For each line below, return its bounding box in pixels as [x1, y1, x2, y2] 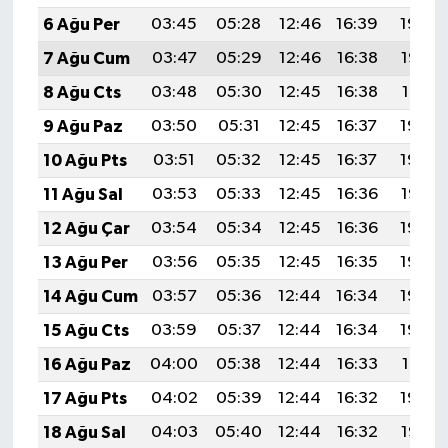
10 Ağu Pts [42, 151, 127, 169]
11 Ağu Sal [42, 185, 123, 203]
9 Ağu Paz [42, 117, 123, 135]
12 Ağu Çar [42, 219, 130, 237]
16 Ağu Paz [42, 355, 131, 373]
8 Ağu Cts [42, 83, 121, 101]
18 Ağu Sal [42, 423, 126, 441]
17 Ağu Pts [42, 389, 127, 407]
